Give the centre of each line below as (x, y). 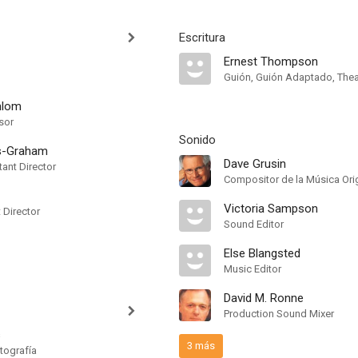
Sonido (197, 140)
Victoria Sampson (271, 209)
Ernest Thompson (271, 62)
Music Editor (253, 269)
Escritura (202, 38)
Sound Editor (254, 224)
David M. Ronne (264, 298)
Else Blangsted (262, 253)
